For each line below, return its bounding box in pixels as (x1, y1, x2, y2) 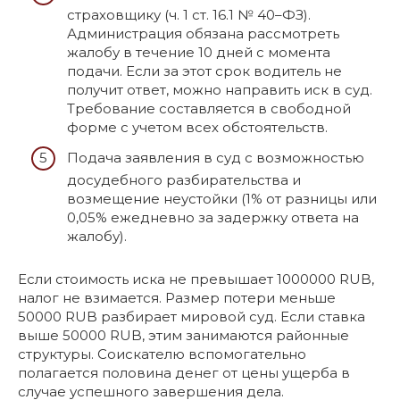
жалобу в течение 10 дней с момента (67, 44, 330, 61)
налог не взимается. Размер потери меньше (18, 288, 336, 306)
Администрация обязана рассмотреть (67, 25, 339, 42)
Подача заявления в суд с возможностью (67, 148, 364, 166)
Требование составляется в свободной (67, 100, 351, 117)
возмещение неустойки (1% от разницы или (67, 189, 377, 207)
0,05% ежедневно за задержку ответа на (67, 208, 359, 226)
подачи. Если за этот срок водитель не (67, 62, 342, 79)
